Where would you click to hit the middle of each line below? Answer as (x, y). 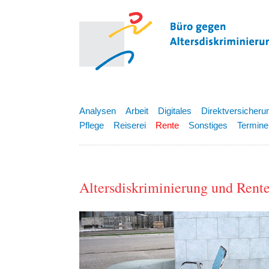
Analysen (98, 111)
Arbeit (137, 111)
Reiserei (130, 125)
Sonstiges (208, 125)
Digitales (175, 111)
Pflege (92, 125)
